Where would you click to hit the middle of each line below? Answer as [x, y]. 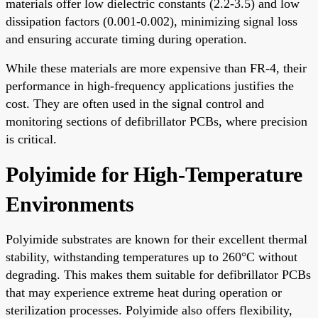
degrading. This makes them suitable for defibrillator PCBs [158, 274]
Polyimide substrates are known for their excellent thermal [157, 239]
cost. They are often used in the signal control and [135, 103]
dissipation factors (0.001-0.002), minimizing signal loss [152, 21]
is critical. [31, 139]
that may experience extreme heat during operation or [144, 292]
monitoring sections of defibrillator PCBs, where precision [157, 121]
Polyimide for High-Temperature [154, 174]
